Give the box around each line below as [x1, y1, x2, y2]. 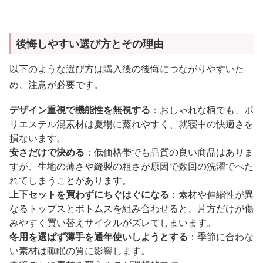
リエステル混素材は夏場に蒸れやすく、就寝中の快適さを [9, 117, 254, 130]
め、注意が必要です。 [9, 77, 103, 91]
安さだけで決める [9, 145, 85, 159]
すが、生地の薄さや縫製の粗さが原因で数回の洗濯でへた [9, 159, 254, 173]
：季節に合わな [188, 230, 254, 243]
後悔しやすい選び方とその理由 [16, 36, 164, 50]
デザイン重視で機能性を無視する [9, 103, 150, 116]
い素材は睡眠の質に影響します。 [9, 244, 150, 257]
